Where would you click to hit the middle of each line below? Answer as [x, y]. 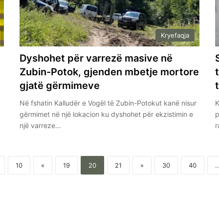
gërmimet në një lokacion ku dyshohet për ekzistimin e [106, 114]
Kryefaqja [175, 35]
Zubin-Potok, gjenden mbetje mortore [109, 72]
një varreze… [40, 125]
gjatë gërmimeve [59, 85]
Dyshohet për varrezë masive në [96, 58]
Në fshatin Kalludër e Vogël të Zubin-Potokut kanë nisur [108, 103]
